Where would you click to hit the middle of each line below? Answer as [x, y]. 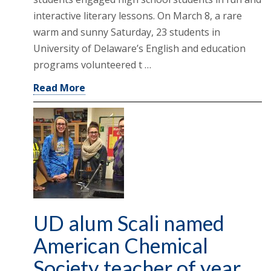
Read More [59, 88]
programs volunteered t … [92, 65]
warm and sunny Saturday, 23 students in [127, 32]
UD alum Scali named [129, 223]
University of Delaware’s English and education [139, 49]
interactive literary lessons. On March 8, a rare [138, 16]
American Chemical [121, 245]
